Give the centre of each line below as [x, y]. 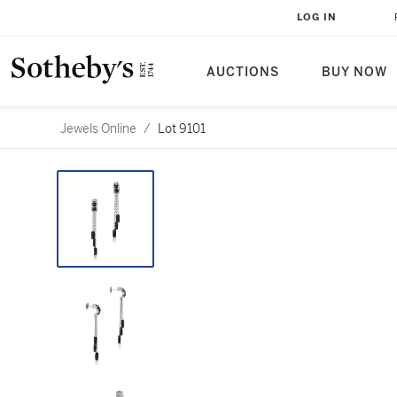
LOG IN [317, 17]
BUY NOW [354, 72]
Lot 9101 [182, 128]
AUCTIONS [243, 72]
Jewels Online [98, 128]
